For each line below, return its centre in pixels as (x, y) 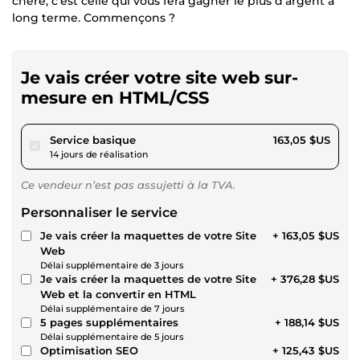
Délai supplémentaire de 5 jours (112, 336)
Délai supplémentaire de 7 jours (112, 308)
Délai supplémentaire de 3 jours (112, 265)
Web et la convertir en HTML (118, 294)
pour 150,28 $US (178, 139)
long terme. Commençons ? (94, 17)
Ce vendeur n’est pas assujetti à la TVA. (128, 184)
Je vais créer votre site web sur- (160, 77)
